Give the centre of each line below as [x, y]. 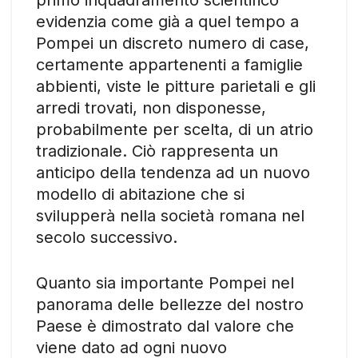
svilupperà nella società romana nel [170, 215]
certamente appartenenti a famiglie [169, 64]
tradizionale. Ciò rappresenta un [157, 151]
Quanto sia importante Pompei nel [165, 282]
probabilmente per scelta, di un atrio [175, 129]
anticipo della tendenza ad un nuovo [173, 172]
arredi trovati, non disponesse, [151, 107]
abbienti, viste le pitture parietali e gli [176, 86]
